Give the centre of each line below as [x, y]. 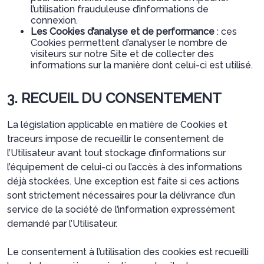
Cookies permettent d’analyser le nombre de [129, 42]
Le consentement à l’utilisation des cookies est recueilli [128, 252]
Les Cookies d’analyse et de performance [123, 31]
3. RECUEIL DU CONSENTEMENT [114, 98]
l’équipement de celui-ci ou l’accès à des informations [125, 167]
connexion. [54, 20]
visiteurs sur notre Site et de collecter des [122, 54]
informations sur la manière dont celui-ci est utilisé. [142, 65]
